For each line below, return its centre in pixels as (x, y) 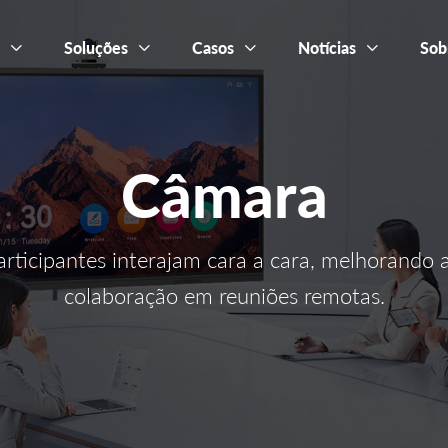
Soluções (96, 47)
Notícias (327, 47)
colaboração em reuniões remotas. (224, 295)
